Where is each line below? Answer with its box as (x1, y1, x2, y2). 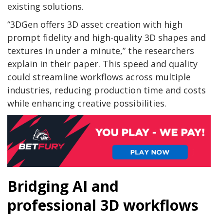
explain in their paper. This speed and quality (7, 57, 198, 70)
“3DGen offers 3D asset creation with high (7, 18, 182, 30)
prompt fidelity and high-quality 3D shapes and (7, 31, 206, 43)
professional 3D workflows (7, 195, 199, 216)
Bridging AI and (7, 176, 119, 197)
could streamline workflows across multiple (7, 71, 191, 83)
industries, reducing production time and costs (7, 84, 206, 96)
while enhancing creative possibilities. (7, 97, 166, 109)
